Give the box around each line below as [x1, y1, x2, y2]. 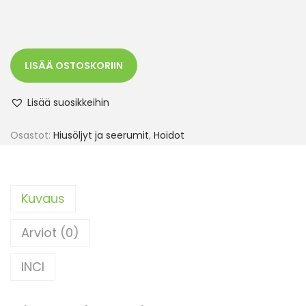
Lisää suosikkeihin [27, 96, 109, 110]
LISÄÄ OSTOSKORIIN [25, 59, 123, 73]
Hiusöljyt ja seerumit [53, 128, 149, 143]
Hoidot [154, 128, 184, 143]
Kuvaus [21, 190, 65, 208]
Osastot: [10, 128, 53, 143]
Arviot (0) [21, 224, 79, 242]
